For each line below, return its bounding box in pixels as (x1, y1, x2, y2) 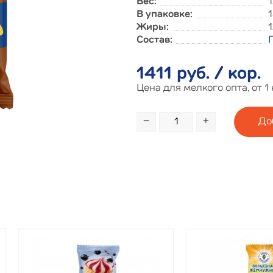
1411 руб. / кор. (136, 66, 261, 83)
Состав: (136, 35, 172, 45)
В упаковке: (136, 10, 193, 19)
